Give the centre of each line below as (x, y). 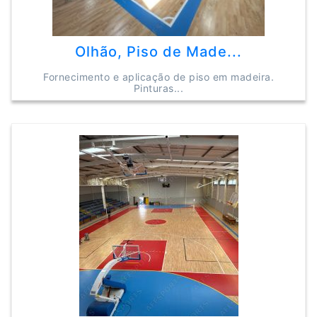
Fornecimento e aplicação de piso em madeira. (158, 77)
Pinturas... (158, 88)
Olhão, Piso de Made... (158, 52)
